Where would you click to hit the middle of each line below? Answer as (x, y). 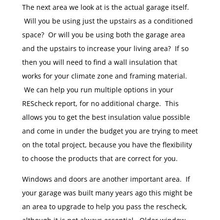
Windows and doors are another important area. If (106, 179)
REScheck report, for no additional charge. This (100, 104)
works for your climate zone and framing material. (104, 76)
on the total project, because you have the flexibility (107, 145)
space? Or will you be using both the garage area (103, 35)
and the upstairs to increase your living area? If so (105, 49)
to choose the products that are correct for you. (100, 159)
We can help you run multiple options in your (97, 90)
